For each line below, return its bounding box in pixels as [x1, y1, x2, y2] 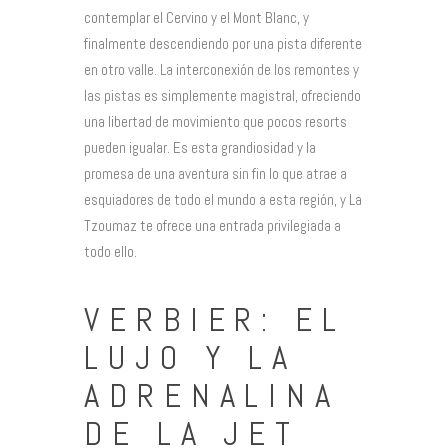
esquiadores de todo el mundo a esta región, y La [84, 189, 362, 209]
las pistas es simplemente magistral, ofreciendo [84, 85, 361, 105]
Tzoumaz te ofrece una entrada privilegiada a [84, 215, 341, 235]
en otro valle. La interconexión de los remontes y [84, 59, 359, 79]
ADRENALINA [84, 375, 340, 418]
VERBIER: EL [84, 299, 346, 342]
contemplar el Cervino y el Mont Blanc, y [84, 7, 309, 27]
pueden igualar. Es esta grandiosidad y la [84, 137, 316, 157]
